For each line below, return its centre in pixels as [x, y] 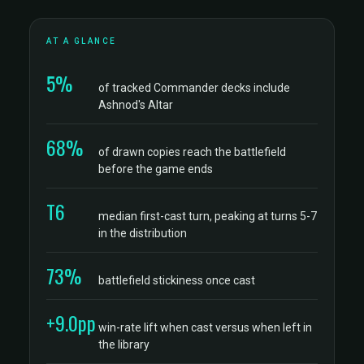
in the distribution [143, 233]
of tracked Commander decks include [194, 88]
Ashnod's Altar [136, 105]
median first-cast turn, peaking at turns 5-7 [208, 216]
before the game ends [156, 169]
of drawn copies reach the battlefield [192, 152]
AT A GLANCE [82, 41]
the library [124, 344]
